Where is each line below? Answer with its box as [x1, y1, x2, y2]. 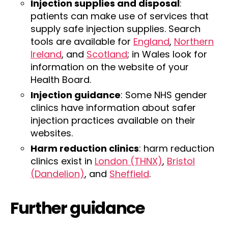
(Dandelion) [31, 167, 84, 180]
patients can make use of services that [31, 10, 209, 22]
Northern [174, 35, 214, 48]
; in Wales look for [127, 48, 207, 61]
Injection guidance [31, 89, 121, 101]
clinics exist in [31, 155, 95, 167]
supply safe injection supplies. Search [31, 22, 201, 35]
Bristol [167, 155, 195, 167]
